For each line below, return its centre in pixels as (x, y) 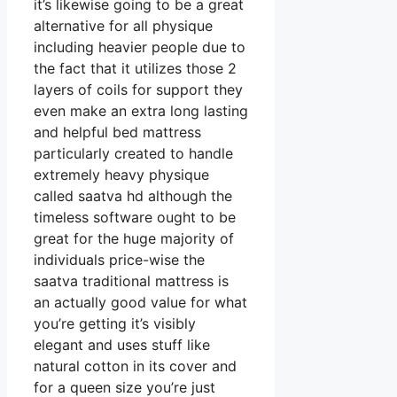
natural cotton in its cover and (135, 366)
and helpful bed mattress (117, 132)
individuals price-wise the (119, 260)
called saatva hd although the (133, 196)
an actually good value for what (140, 303)
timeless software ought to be (135, 218)
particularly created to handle (133, 154)
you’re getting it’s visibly (115, 324)
